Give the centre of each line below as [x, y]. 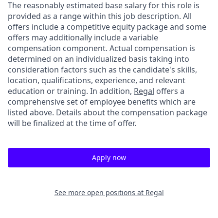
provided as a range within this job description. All [100, 16]
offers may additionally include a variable [83, 38]
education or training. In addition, [71, 91]
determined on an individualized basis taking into [99, 59]
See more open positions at [100, 193]
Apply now [109, 158]
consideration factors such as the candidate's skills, [102, 70]
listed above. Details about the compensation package [108, 113]
